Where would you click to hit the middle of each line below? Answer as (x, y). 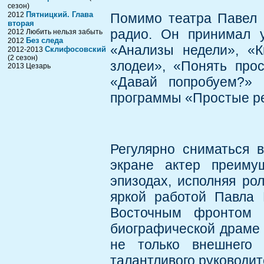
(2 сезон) (22, 58)
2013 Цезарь (29, 66)
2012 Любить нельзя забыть (55, 32)
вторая (21, 23)
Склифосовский (75, 49)
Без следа (44, 40)
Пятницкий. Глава (59, 14)
